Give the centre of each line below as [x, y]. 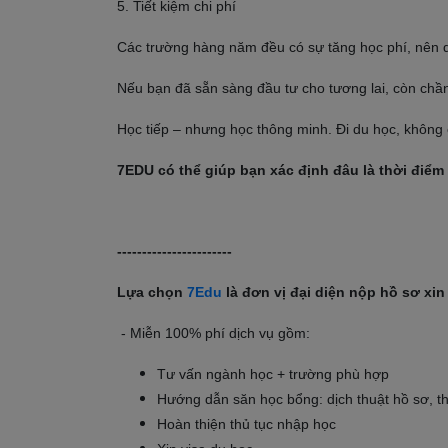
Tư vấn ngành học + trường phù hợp [273, 374]
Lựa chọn [152, 292]
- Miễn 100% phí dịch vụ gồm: [213, 333]
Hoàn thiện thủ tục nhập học [246, 424]
